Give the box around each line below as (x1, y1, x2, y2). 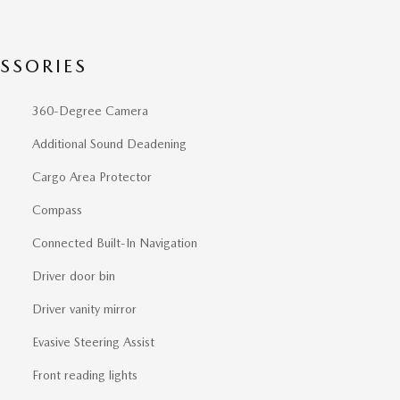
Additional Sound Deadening (32, 137, 187, 152)
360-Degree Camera (32, 104, 148, 119)
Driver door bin (32, 269, 115, 284)
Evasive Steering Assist (32, 335, 154, 350)
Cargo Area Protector (32, 170, 152, 185)
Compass (32, 203, 82, 218)
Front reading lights (32, 368, 137, 383)
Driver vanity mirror (32, 302, 137, 317)
